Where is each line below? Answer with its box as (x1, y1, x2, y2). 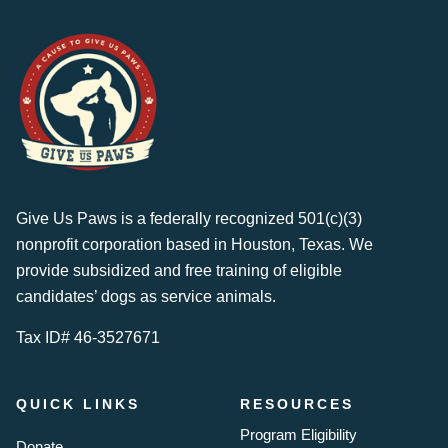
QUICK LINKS (16, 396, 140, 412)
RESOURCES (240, 396, 354, 412)
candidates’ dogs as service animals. (16, 288, 276, 306)
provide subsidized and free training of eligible (16, 262, 342, 280)
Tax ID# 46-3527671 (16, 328, 160, 346)
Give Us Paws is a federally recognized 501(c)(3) (16, 210, 362, 228)
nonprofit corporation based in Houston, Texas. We (16, 236, 373, 254)
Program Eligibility (240, 426, 357, 443)
